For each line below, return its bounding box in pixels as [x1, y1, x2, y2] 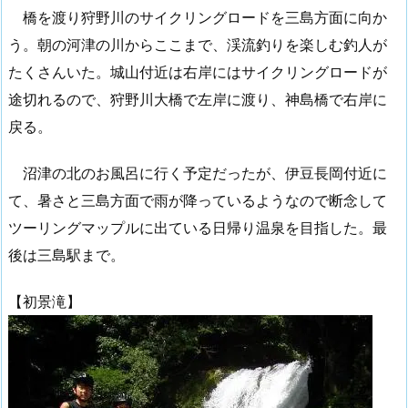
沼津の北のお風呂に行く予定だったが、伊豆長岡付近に [8, 163, 387, 182]
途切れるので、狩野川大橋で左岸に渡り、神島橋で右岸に [8, 89, 387, 108]
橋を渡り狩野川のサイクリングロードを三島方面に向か [8, 7, 387, 26]
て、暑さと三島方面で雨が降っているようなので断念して [8, 190, 387, 209]
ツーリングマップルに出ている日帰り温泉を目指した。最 [8, 218, 387, 237]
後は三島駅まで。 [8, 245, 125, 264]
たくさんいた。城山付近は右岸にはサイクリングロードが [8, 62, 387, 81]
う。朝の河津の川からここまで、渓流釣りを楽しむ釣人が [8, 35, 387, 54]
